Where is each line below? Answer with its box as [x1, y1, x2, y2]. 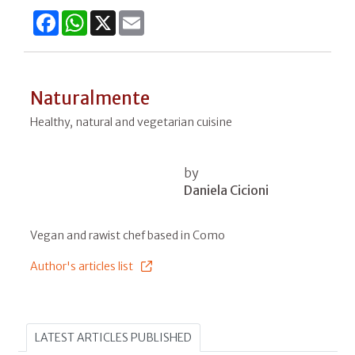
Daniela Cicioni [183, 181, 269, 198]
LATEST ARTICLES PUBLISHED [34, 330, 192, 345]
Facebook [59, 8, 116, 25]
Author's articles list [29, 258, 133, 273]
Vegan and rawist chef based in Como [29, 227, 225, 242]
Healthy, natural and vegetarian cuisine [29, 114, 232, 129]
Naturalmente [29, 86, 150, 109]
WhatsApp [87, 8, 151, 25]
